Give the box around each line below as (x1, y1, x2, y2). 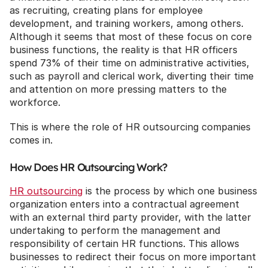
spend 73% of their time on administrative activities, (10, 57, 249, 69)
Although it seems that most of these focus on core (10, 31, 252, 42)
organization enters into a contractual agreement (10, 198, 239, 210)
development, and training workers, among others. (10, 17, 243, 29)
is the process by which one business (83, 185, 257, 197)
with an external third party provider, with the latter (10, 211, 251, 223)
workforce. (10, 96, 60, 108)
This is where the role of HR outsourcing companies (10, 121, 251, 133)
